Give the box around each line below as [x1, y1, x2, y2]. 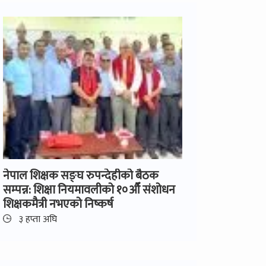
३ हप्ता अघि [16, 211, 57, 227]
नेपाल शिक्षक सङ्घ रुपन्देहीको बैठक [3, 165, 159, 186]
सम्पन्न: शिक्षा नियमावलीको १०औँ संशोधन [3, 179, 175, 200]
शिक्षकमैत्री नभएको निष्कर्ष [3, 194, 113, 214]
